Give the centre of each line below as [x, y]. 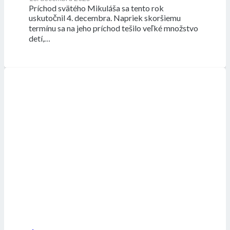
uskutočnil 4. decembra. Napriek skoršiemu [104, 18]
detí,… [39, 39]
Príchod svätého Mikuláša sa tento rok [96, 8]
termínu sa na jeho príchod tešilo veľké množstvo [113, 28]
